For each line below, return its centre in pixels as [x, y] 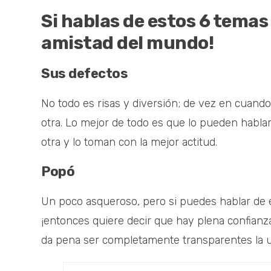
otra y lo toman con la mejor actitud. [129, 142]
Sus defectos [84, 73]
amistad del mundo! [127, 43]
